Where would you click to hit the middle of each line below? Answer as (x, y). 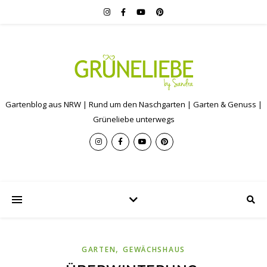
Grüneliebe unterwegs (133, 119)
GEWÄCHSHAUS (154, 249)
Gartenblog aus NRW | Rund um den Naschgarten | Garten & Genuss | (133, 104)
